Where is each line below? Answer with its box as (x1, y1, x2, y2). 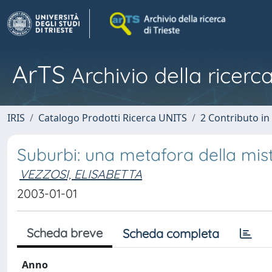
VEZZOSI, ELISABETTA (19, 166, 142, 182)
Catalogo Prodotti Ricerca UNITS (38, 111, 187, 124)
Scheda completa (123, 226, 219, 241)
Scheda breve (27, 225, 103, 240)
